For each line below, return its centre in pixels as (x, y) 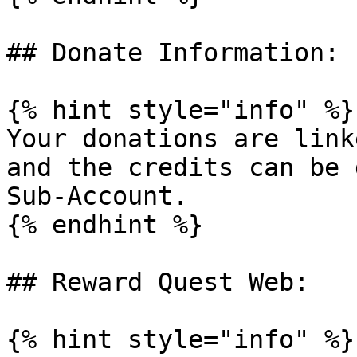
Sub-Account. (97, 196)
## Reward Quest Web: (158, 282)
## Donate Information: (173, 53)
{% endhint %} (105, 225)
